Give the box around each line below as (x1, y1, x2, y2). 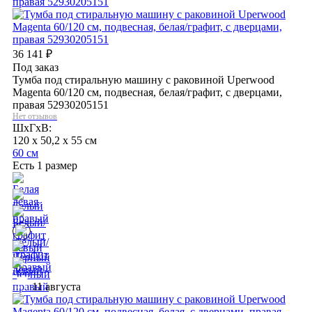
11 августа (29, 280, 81, 292)
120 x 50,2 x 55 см (13, 134, 97, 146)
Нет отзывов (13, 111, 57, 121)
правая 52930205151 (13, 98, 109, 111)
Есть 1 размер (13, 159, 77, 171)
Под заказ (13, 61, 58, 73)
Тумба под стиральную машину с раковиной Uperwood (13, 73, 274, 86)
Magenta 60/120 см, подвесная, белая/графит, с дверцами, (13, 86, 282, 98)
